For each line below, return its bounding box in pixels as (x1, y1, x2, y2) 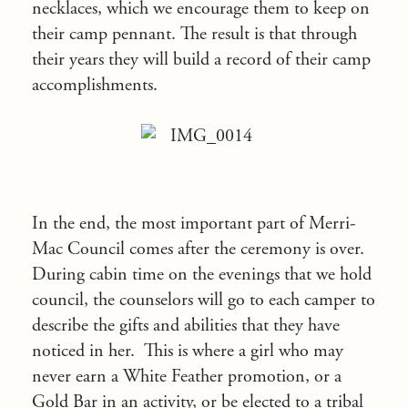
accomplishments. (32, 74, 158, 97)
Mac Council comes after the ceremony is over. (32, 238, 364, 260)
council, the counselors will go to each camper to (32, 289, 375, 311)
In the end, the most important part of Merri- (32, 212, 355, 235)
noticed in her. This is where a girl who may (32, 340, 343, 362)
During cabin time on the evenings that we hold (32, 263, 372, 286)
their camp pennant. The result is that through (32, 23, 357, 46)
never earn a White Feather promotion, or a (32, 365, 342, 388)
